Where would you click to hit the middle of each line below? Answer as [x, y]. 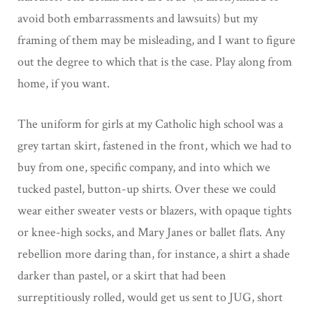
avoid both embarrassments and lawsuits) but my [138, 18]
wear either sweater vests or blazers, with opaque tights [154, 210]
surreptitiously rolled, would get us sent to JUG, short [150, 297]
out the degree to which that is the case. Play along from [155, 61]
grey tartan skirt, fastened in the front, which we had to [154, 145]
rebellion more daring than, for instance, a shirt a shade [154, 254]
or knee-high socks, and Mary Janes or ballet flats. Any [151, 232]
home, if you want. [64, 83]
